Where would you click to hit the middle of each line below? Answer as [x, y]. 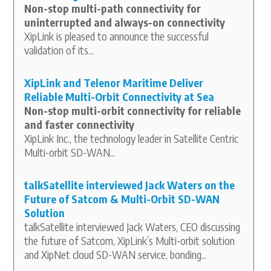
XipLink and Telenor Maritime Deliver [114, 82]
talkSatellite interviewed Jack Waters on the [129, 184]
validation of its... [59, 50]
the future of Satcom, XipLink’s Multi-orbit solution [129, 240]
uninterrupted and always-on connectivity [125, 22]
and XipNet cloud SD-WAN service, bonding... [116, 254]
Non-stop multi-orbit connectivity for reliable [132, 110]
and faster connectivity [79, 124]
